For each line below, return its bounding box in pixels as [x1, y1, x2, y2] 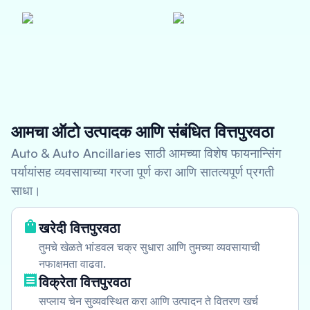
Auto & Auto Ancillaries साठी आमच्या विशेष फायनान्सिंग [11, 145, 281, 161]
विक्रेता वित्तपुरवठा [39, 273, 131, 291]
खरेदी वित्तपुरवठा [39, 219, 120, 237]
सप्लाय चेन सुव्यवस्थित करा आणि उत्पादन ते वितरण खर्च [39, 294, 258, 308]
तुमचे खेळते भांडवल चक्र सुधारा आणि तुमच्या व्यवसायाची [39, 240, 260, 254]
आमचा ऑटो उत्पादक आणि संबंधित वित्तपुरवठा [11, 121, 273, 142]
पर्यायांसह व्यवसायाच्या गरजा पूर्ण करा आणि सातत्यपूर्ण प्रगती [11, 164, 274, 179]
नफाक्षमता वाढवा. [39, 257, 106, 271]
